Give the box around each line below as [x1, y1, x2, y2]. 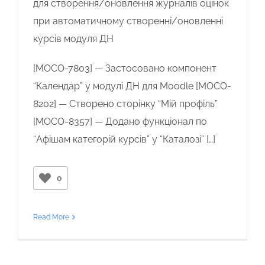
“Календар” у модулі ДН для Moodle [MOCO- [33, 80, 231, 92]
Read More [33, 212, 69, 221]
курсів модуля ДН [33, 33, 114, 44]
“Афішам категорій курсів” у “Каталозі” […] [33, 133, 215, 145]
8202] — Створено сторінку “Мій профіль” [33, 98, 218, 109]
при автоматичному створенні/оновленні [33, 15, 223, 27]
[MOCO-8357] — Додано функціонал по [33, 115, 207, 127]
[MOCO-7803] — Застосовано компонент [33, 62, 216, 74]
